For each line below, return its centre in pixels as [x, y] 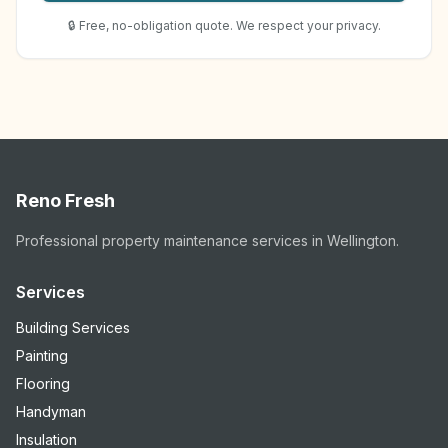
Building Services [73, 327]
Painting [42, 355]
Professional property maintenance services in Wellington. [207, 240]
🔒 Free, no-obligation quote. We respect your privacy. [224, 25]
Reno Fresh [65, 200]
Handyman [51, 411]
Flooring [43, 383]
